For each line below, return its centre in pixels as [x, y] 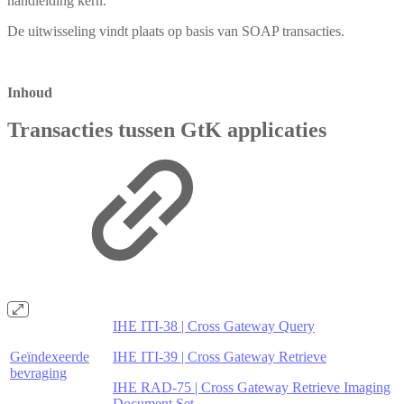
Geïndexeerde [50, 357]
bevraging [38, 373]
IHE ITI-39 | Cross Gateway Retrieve [220, 357]
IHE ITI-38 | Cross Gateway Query [214, 326]
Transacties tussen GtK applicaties [167, 130]
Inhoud [30, 92]
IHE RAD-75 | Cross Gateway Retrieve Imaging [252, 388]
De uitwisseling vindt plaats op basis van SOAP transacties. [176, 31]
